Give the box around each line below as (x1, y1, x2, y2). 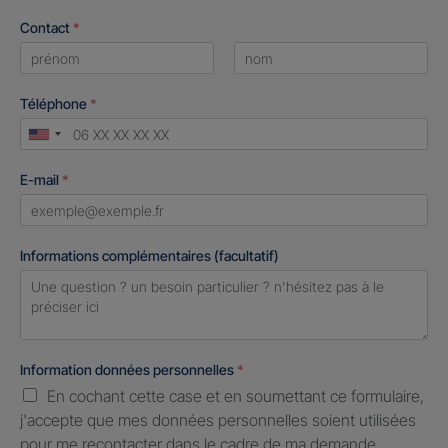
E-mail (20, 171, 62, 188)
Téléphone (20, 95, 90, 112)
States (39, 154, 84, 175)
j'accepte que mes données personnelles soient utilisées (20, 410, 416, 430)
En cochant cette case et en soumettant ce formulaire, (47, 386, 424, 406)
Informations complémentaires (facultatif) (20, 247, 279, 264)
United (39, 130, 85, 151)
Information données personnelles (20, 361, 237, 378)
